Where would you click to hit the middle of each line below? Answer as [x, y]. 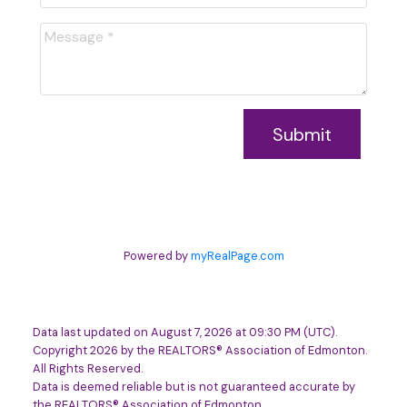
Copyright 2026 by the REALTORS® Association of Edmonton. [199, 350]
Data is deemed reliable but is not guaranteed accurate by [194, 386]
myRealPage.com [237, 255]
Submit [303, 134]
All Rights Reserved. [87, 368]
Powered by [157, 255]
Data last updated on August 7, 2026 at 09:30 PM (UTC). [184, 332]
